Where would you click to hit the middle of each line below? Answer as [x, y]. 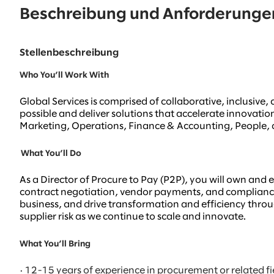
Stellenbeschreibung [69, 53]
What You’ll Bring [55, 245]
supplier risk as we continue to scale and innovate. [133, 217]
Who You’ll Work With [64, 76]
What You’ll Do [51, 154]
